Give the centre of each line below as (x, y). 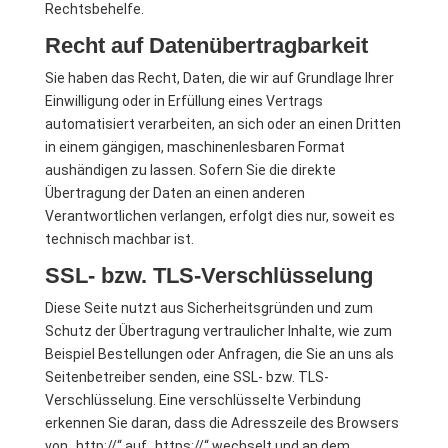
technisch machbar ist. (119, 239)
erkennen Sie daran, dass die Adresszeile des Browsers (221, 423)
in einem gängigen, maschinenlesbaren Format (194, 147)
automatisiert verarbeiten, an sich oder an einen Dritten (222, 124)
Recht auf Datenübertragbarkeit (206, 45)
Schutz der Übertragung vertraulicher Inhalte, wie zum (218, 331)
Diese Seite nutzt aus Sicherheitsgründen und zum (208, 308)
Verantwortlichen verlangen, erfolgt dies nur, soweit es (219, 216)
